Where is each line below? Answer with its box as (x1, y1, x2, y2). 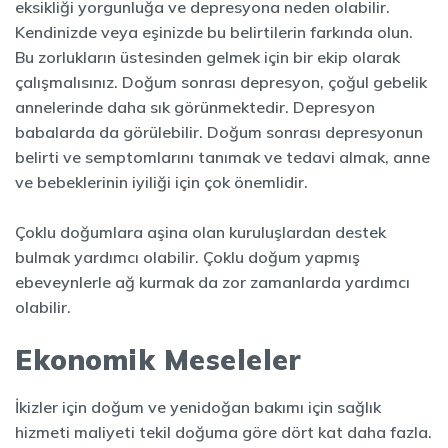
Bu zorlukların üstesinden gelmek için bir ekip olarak (15, 47, 400, 67)
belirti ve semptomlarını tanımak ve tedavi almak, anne (15, 147, 430, 167)
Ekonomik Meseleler (15, 342, 301, 377)
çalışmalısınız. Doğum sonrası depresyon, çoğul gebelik (15, 72, 427, 92)
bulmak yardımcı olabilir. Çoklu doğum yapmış (15, 247, 360, 267)
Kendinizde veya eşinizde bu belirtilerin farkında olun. (15, 22, 413, 42)
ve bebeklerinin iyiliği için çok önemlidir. (15, 172, 308, 192)
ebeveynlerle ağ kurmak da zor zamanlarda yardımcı (15, 272, 410, 292)
